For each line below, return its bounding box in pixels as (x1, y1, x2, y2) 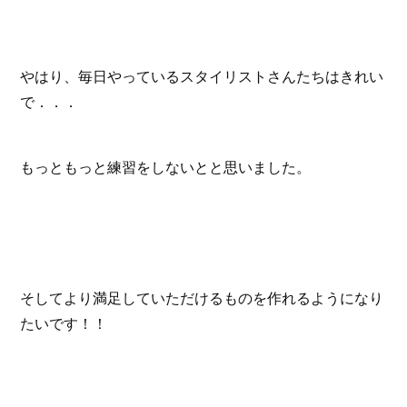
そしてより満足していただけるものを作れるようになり (20, 287, 384, 308)
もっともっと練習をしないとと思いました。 (20, 156, 312, 177)
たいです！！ (20, 313, 108, 333)
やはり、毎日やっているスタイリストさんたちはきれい (20, 65, 384, 86)
